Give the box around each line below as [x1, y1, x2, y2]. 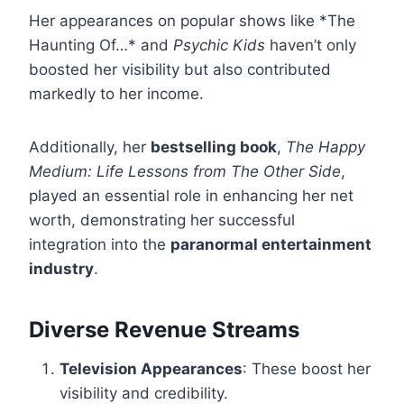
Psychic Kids [173, 36, 265, 55]
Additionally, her [29, 138, 151, 157]
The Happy [286, 138, 365, 157]
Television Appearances [60, 360, 243, 379]
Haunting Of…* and [29, 36, 173, 55]
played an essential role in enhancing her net [29, 187, 353, 206]
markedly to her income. [29, 85, 204, 104]
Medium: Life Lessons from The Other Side [29, 162, 341, 181]
